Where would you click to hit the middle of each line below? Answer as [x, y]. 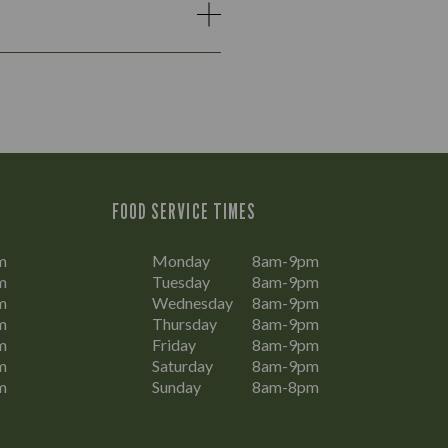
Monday [181, 260]
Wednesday [192, 302]
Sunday [176, 386]
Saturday [182, 365]
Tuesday [181, 281]
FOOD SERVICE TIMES [184, 211]
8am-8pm [285, 386]
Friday [174, 344]
